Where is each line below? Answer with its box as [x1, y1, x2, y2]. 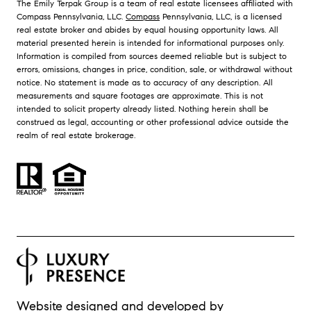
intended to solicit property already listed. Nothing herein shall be [17, 103, 269, 114]
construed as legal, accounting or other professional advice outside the [17, 116, 289, 127]
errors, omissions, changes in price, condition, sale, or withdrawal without [17, 63, 292, 74]
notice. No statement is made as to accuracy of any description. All [17, 76, 273, 87]
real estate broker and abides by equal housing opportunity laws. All [17, 24, 278, 35]
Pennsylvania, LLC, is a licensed [160, 10, 282, 22]
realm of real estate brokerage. [17, 129, 135, 140]
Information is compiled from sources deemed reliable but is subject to [17, 50, 287, 61]
